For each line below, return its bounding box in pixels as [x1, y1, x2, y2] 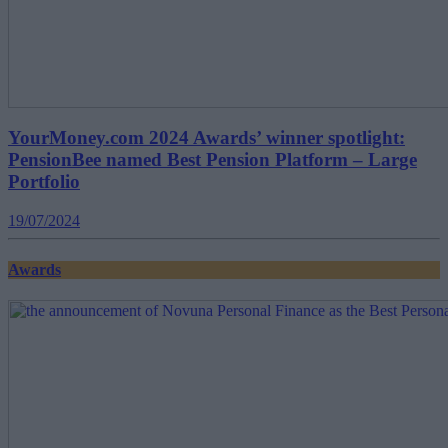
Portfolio [8, 171, 80, 193]
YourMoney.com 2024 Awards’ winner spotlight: [8, 127, 405, 149]
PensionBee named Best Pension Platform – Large [8, 149, 417, 171]
